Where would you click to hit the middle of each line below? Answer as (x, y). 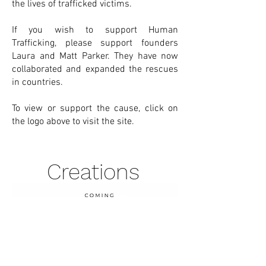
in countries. (39, 83)
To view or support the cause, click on (95, 109)
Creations (93, 172)
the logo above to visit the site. (74, 122)
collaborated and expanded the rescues (95, 69)
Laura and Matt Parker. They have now (95, 56)
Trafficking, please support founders (95, 43)
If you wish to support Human (95, 30)
